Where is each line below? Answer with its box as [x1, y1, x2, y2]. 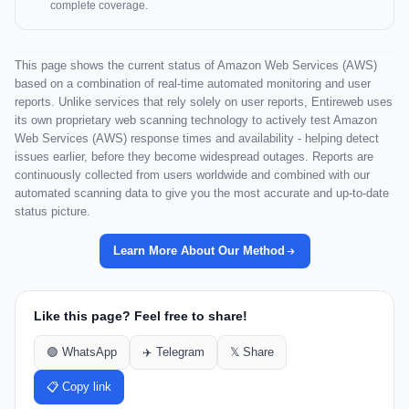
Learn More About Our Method [112, 244, 285, 258]
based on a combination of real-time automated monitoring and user [15, 77, 371, 91]
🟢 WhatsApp [47, 346, 117, 360]
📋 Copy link [47, 381, 111, 394]
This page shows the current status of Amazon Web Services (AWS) [15, 58, 377, 73]
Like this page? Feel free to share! [34, 309, 247, 324]
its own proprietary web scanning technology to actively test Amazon [15, 113, 377, 128]
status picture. [15, 204, 90, 219]
